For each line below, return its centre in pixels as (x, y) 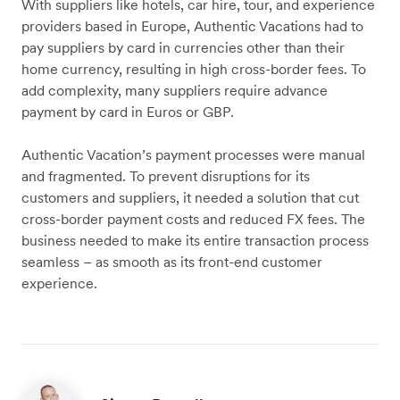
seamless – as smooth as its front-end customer (172, 261)
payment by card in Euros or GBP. (128, 111)
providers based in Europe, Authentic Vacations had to (192, 25)
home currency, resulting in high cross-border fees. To (194, 68)
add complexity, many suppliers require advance (175, 90)
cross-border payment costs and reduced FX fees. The (193, 218)
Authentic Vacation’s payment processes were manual (193, 154)
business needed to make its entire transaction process (195, 240)
